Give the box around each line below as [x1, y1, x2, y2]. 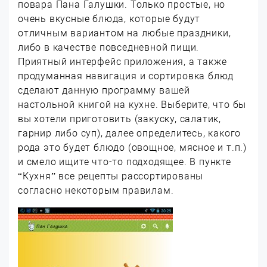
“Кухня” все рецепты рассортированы [18, 170, 204, 182]
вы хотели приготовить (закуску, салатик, [18, 113, 221, 125]
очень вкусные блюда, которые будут [18, 13, 201, 24]
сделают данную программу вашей [18, 85, 190, 96]
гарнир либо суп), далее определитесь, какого [18, 128, 241, 139]
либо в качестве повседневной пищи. [18, 42, 200, 53]
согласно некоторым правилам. [18, 185, 174, 196]
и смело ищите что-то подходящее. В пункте [18, 156, 231, 167]
